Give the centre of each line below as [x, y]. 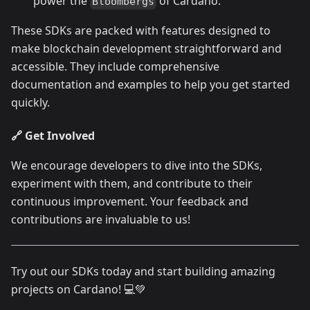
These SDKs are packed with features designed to [141, 31]
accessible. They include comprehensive [115, 67]
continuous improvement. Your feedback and [130, 202]
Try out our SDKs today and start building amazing [143, 272]
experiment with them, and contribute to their [132, 184]
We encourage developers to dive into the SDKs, [137, 166]
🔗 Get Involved [53, 136]
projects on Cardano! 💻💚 [79, 290]
